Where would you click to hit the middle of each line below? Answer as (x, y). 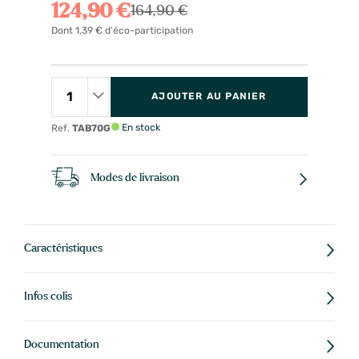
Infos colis (48, 296)
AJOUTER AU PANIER (209, 97)
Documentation (62, 344)
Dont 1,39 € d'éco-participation (122, 30)
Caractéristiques (63, 248)
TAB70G (91, 129)
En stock (140, 128)
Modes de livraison (135, 178)
